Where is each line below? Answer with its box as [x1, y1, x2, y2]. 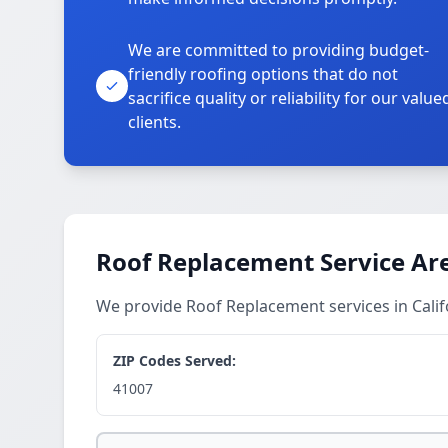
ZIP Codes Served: [113, 351, 236, 370]
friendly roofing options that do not [128, 63, 398, 85]
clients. [128, 111, 181, 133]
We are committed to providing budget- [128, 39, 429, 61]
